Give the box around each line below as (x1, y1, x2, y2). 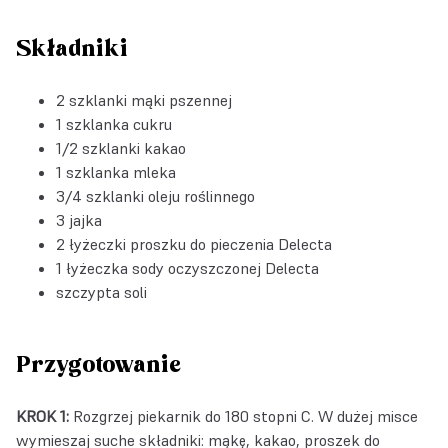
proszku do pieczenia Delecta (130, 233, 332, 254)
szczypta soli (56, 281, 147, 302)
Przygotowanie (16, 350, 181, 380)
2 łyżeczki (56, 233, 130, 254)
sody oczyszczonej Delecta (132, 257, 319, 278)
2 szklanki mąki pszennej (56, 89, 232, 110)
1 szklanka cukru (56, 113, 172, 134)
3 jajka (56, 209, 102, 230)
